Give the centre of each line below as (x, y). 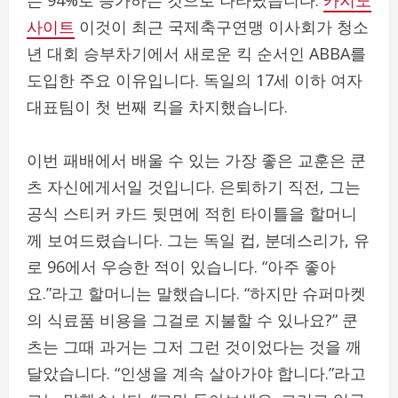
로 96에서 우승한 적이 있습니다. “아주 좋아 (181, 266)
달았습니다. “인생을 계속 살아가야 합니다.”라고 (196, 373)
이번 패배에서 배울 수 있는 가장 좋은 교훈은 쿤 (196, 159)
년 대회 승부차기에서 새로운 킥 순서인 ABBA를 (196, 53)
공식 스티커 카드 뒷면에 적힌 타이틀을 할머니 (192, 213)
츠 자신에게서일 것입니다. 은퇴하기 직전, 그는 (194, 186)
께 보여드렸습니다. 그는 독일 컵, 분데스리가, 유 (198, 239)
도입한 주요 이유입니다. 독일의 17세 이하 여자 (195, 80)
